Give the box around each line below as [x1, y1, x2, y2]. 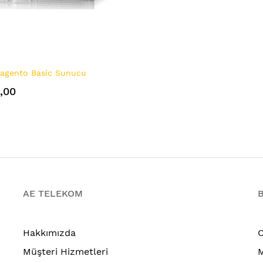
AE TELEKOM [23, 187, 83, 199]
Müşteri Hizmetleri [23, 245, 108, 257]
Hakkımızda [23, 227, 76, 238]
